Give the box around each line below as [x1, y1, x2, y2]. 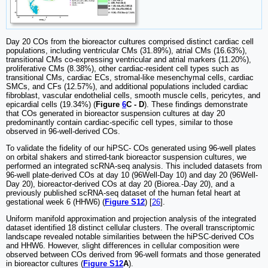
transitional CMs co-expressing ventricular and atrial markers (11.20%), [6, 55, 251, 65]
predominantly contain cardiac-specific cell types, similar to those [6, 118, 233, 127]
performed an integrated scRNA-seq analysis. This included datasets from [6, 162, 262, 171]
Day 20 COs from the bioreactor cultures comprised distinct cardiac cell [6, 37, 254, 47]
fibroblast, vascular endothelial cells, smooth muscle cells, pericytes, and [6, 91, 260, 100]
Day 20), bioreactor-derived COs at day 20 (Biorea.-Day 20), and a [6, 179, 234, 189]
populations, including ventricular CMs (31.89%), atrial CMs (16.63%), [6, 46, 247, 56]
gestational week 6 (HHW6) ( [6, 197, 105, 207]
